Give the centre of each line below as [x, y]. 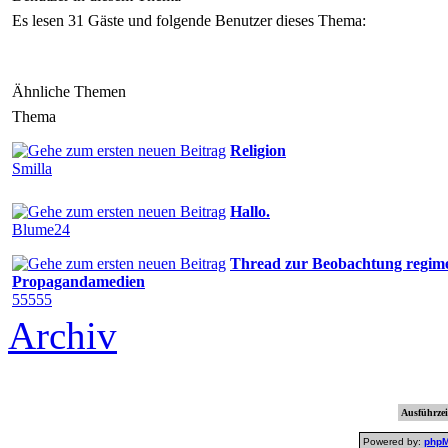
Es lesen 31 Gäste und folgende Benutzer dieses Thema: [189, 20]
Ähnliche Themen [69, 91]
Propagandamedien [78, 281]
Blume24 [41, 229]
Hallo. [250, 211]
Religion [258, 150]
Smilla [32, 168]
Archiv [62, 335]
